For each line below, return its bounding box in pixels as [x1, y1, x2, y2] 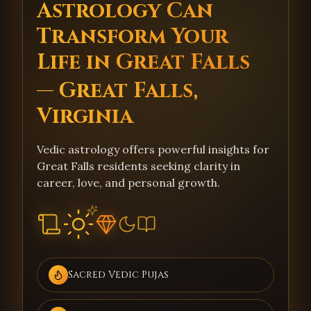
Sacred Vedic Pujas [68, 268, 169, 281]
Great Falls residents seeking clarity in [37, 159, 240, 173]
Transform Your [37, 23, 228, 51]
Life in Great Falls [37, 49, 250, 76]
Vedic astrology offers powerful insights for [37, 142, 269, 156]
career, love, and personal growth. [37, 176, 220, 190]
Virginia [37, 103, 133, 131]
